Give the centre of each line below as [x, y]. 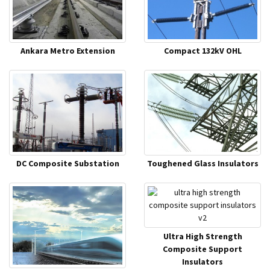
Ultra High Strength [202, 236]
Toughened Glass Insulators [202, 164]
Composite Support [202, 249]
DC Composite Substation [67, 164]
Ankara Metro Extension [67, 51]
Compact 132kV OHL [202, 51]
